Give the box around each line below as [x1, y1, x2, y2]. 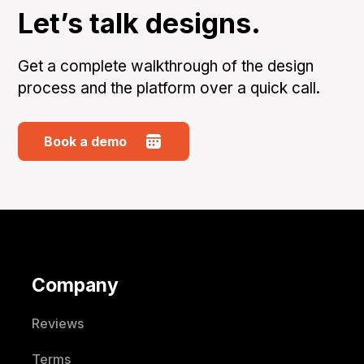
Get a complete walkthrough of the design [18, 57, 314, 76]
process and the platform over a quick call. [18, 79, 321, 98]
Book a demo [44, 133, 128, 150]
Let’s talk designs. [18, 6, 262, 41]
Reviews [31, 315, 84, 332]
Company [31, 274, 119, 297]
